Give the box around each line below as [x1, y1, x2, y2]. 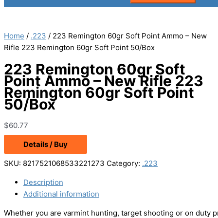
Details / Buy [23, 140, 68, 149]
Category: [107, 159, 142, 168]
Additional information [23, 189, 99, 199]
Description [23, 178, 63, 187]
